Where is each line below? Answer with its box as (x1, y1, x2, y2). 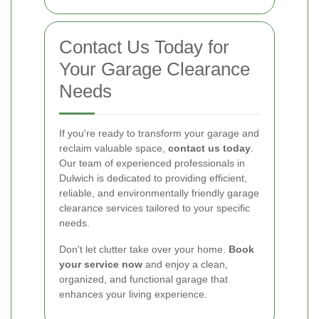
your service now (59, 258, 142, 271)
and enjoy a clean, (142, 258, 228, 271)
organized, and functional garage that (59, 273, 228, 286)
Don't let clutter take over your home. (59, 244, 229, 256)
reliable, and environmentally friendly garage (59, 187, 259, 199)
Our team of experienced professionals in (59, 157, 245, 169)
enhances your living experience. (59, 288, 207, 300)
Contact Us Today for (59, 36, 229, 58)
